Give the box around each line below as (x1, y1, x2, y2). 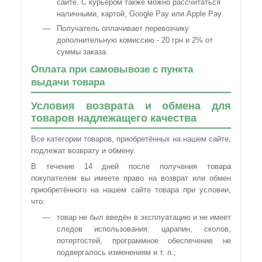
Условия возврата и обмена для (31, 99, 231, 112)
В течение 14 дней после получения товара (31, 162, 231, 171)
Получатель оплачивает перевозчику (57, 24, 189, 33)
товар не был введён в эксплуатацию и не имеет (57, 213, 231, 222)
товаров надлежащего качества (31, 112, 196, 124)
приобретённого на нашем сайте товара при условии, (31, 185, 231, 194)
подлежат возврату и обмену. (31, 146, 136, 155)
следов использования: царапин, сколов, (57, 225, 231, 233)
